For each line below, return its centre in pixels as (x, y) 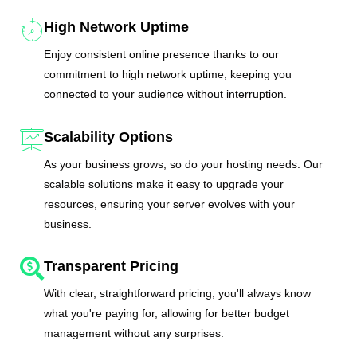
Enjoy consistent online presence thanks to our (162, 55)
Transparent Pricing (112, 267)
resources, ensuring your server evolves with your (170, 204)
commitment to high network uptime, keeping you (168, 75)
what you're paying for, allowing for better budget (167, 314)
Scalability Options (109, 137)
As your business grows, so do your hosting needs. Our (184, 164)
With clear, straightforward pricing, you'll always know (178, 294)
